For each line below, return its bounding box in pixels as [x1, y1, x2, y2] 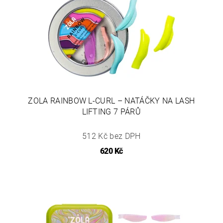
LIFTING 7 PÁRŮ [82, 107, 141, 116]
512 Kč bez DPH [82, 131, 141, 141]
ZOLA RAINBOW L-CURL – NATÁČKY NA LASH [28, 96, 195, 106]
